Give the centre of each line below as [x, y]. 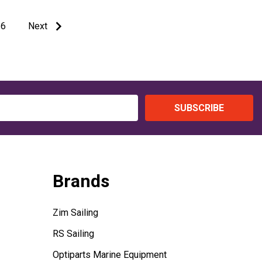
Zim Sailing [75, 213]
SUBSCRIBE [199, 108]
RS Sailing [73, 234]
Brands [81, 181]
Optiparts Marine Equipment [109, 255]
